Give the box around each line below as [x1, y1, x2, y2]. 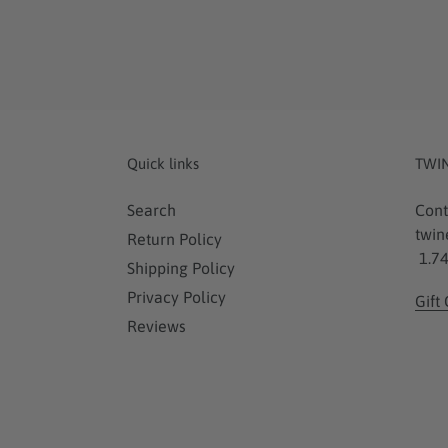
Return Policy [127, 229, 222, 248]
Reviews [127, 316, 186, 335]
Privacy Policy [127, 287, 226, 306]
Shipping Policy [127, 258, 235, 277]
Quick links [127, 154, 199, 172]
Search [127, 200, 176, 219]
